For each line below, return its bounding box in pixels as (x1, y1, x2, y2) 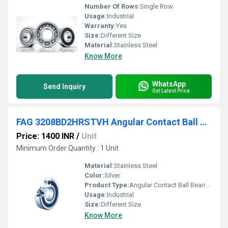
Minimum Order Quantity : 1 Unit (16, 144, 119, 152)
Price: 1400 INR (16, 131, 74, 141)
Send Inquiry (43, 82, 85, 91)
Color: (84, 172, 104, 179)
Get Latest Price (152, 88, 190, 94)
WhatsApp (152, 79, 186, 88)
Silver (104, 172, 120, 179)
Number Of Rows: (84, 3, 140, 10)
